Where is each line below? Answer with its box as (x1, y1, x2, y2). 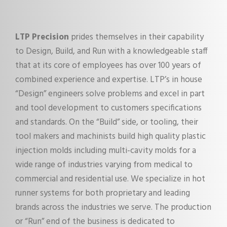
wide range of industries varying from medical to (15, 158, 193, 172)
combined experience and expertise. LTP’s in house (15, 72, 202, 87)
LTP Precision (15, 30, 69, 44)
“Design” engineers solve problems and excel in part (15, 87, 205, 101)
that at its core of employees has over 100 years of (15, 58, 201, 72)
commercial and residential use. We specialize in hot (15, 172, 205, 186)
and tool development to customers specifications (15, 101, 202, 115)
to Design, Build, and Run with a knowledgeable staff (15, 44, 208, 58)
